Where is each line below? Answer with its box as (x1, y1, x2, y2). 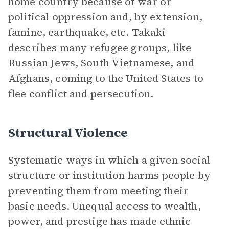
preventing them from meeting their (8, 184, 189, 198)
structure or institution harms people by (8, 168, 211, 182)
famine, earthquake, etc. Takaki (8, 25, 166, 39)
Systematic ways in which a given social (8, 153, 210, 167)
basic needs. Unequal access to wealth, (8, 199, 201, 213)
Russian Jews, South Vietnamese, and (8, 56, 195, 70)
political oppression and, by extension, (8, 10, 202, 24)
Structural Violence (8, 124, 128, 141)
